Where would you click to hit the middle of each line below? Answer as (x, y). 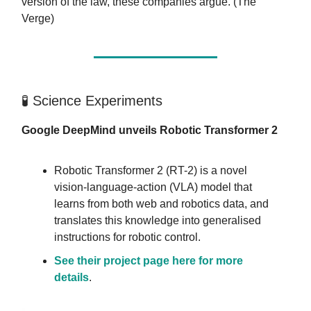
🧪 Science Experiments (92, 100)
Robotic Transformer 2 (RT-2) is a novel (151, 170)
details (72, 277)
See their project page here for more (149, 260)
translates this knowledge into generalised (158, 220)
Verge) (38, 18)
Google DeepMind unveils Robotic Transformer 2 (150, 130)
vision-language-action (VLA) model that (153, 187)
